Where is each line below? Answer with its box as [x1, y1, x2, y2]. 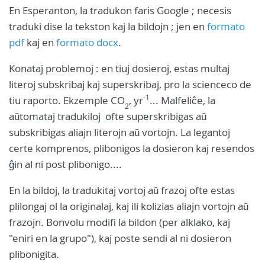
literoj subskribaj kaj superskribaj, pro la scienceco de [9, 77, 251, 92]
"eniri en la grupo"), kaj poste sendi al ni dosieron [9, 231, 231, 245]
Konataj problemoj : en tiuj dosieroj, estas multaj [9, 62, 230, 76]
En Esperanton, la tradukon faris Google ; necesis [9, 4, 231, 18]
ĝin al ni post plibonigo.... [9, 157, 122, 172]
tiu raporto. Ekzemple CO [9, 93, 125, 108]
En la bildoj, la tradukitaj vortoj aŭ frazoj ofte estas [9, 183, 235, 198]
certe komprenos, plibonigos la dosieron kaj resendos [9, 141, 254, 156]
